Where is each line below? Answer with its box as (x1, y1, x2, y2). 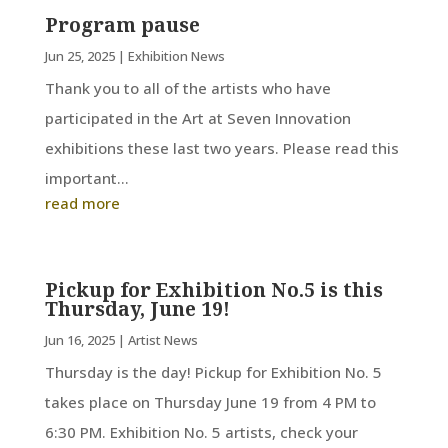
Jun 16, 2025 (44, 330, 115, 349)
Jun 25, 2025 (44, 46, 115, 65)
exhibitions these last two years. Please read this (44, 137, 399, 158)
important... (44, 167, 129, 188)
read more (44, 192, 120, 213)
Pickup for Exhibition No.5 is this (44, 276, 383, 303)
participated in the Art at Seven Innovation (44, 107, 351, 128)
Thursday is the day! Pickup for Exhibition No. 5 (44, 361, 382, 382)
